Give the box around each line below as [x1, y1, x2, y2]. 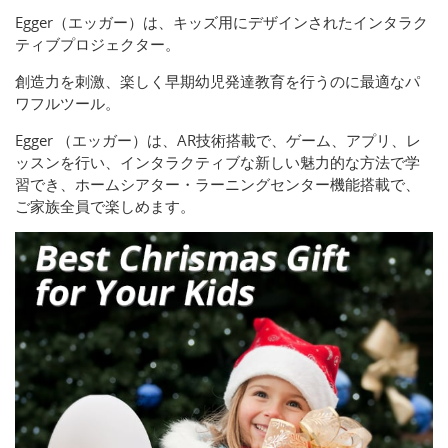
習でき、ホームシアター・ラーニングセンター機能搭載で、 [15, 174, 420, 195]
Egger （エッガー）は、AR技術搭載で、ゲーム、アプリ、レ [15, 130, 421, 151]
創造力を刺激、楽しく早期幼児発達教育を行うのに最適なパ [15, 71, 420, 92]
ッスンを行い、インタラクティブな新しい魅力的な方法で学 [15, 152, 420, 173]
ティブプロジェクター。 [15, 34, 180, 55]
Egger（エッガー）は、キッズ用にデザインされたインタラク [15, 12, 428, 33]
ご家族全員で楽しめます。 [15, 196, 195, 217]
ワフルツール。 [15, 93, 120, 114]
